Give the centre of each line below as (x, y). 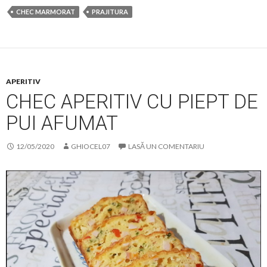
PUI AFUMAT (62, 123)
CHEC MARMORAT (46, 12)
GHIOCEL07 (91, 147)
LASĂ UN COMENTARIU (166, 147)
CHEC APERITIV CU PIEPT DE (132, 102)
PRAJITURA (110, 12)
